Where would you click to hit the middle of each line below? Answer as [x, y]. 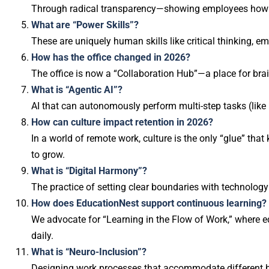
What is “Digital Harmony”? [89, 171]
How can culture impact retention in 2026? [122, 122]
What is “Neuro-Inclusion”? [89, 252]
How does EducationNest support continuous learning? [149, 203]
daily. [42, 236]
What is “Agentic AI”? [77, 90]
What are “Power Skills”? [85, 25]
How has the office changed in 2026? [111, 57]
